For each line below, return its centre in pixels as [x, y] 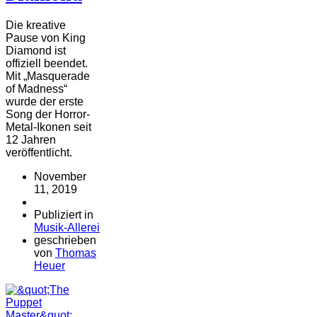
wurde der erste [45, 102]
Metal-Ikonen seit [48, 127]
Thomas [76, 253]
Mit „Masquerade [48, 76]
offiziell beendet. [47, 64]
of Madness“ [36, 89]
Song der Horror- [48, 115]
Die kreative [36, 25]
